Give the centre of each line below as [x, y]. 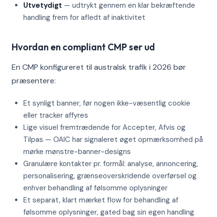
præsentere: [34, 81]
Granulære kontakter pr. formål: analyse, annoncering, [111, 164]
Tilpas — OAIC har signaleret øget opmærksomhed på [113, 139]
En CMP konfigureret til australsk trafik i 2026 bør [99, 67]
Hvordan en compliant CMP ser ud [83, 47]
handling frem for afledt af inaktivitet [84, 17]
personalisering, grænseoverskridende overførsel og [110, 176]
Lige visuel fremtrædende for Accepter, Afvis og [104, 127]
